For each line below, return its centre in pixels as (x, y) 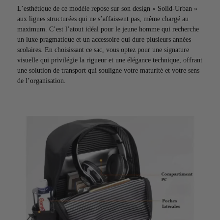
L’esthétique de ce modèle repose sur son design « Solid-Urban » (107, 8)
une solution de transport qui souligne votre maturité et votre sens (108, 70)
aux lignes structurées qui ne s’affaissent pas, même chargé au (103, 19)
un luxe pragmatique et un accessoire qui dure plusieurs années (104, 39)
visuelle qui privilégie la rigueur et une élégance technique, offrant (110, 60)
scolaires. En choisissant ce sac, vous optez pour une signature (103, 50)
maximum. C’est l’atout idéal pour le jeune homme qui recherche (108, 29)
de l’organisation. (41, 81)
